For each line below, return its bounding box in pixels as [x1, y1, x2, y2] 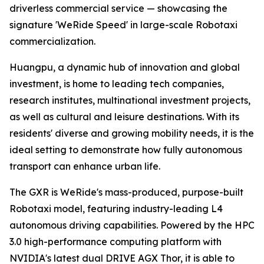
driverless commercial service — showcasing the [9, 2, 227, 15]
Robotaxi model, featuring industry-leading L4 [9, 203, 223, 215]
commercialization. [9, 35, 95, 48]
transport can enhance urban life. [9, 160, 160, 173]
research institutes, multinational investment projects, [9, 94, 250, 107]
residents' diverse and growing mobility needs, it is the [9, 127, 254, 140]
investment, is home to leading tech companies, [9, 78, 224, 90]
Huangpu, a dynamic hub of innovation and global [9, 61, 240, 74]
